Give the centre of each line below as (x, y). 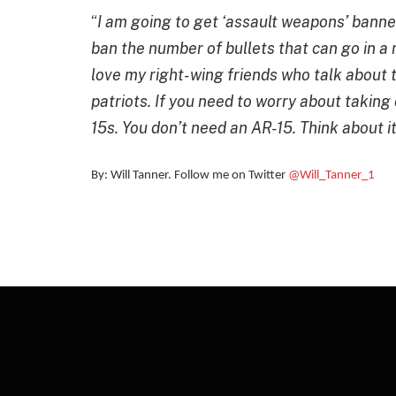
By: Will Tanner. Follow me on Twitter (190, 176)
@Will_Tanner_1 (331, 176)
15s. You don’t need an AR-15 (192, 127)
